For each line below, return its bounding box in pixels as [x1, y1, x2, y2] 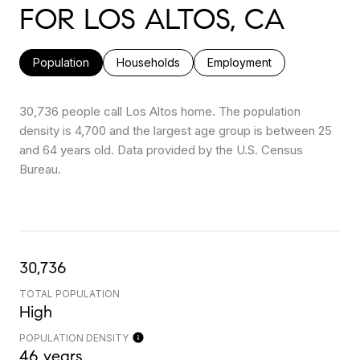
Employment [207, 55, 272, 70]
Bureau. [19, 162, 61, 178]
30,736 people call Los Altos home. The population [19, 104, 301, 120]
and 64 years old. [19, 142, 114, 158]
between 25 [266, 123, 332, 139]
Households [117, 55, 180, 70]
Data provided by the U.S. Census [114, 142, 303, 158]
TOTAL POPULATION [19, 288, 120, 301]
